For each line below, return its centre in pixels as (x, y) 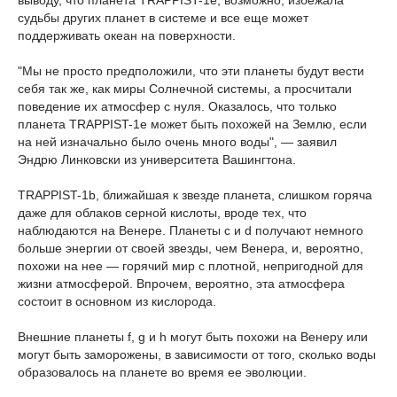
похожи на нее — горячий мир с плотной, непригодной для (191, 266)
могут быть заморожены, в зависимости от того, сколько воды (197, 354)
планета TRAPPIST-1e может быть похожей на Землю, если (192, 124)
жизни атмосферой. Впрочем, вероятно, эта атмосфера (181, 284)
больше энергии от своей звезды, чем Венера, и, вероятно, (191, 248)
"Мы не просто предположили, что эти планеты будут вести (191, 71)
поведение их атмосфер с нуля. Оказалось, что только (177, 106)
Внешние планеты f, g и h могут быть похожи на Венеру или (193, 337)
